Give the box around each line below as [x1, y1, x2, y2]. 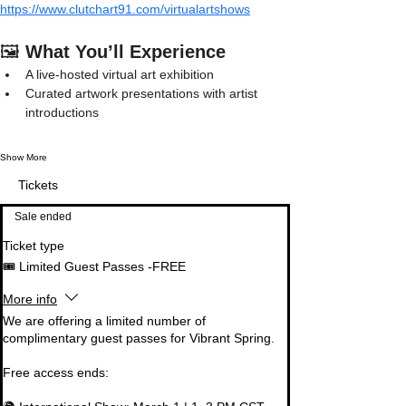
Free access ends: [3, 365, 109, 381]
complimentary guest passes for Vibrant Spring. [3, 331, 275, 346]
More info [3, 291, 57, 306]
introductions [25, 105, 99, 121]
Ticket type [3, 238, 64, 254]
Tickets [18, 178, 58, 193]
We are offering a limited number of [3, 314, 206, 329]
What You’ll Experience [25, 42, 226, 63]
